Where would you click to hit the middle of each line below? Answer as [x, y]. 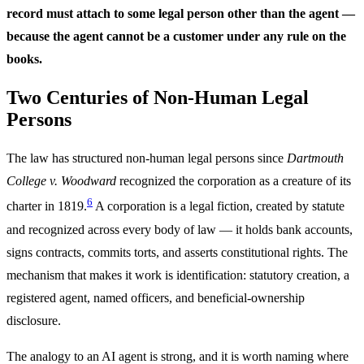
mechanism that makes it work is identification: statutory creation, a [178, 275]
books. [24, 59]
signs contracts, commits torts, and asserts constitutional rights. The [177, 252]
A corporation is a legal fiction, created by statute [219, 206]
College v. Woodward [61, 181]
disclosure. [34, 320]
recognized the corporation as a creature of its [234, 181]
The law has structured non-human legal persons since [147, 158]
